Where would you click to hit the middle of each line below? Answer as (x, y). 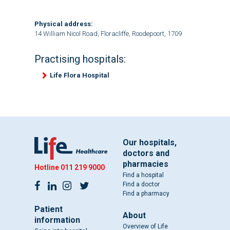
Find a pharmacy (146, 194)
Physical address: (63, 24)
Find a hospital (143, 175)
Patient (48, 209)
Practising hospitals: (80, 59)
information (57, 220)
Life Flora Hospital (79, 75)
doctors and (146, 154)
